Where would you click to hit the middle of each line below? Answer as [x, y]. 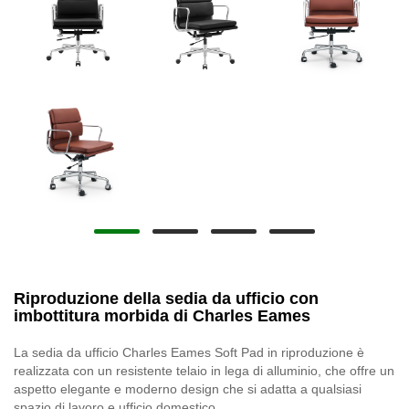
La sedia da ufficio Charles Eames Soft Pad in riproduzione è [189, 352]
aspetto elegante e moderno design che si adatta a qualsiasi [188, 388]
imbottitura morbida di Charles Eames [162, 315]
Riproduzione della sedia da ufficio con [166, 298]
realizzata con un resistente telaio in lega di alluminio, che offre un [204, 370]
